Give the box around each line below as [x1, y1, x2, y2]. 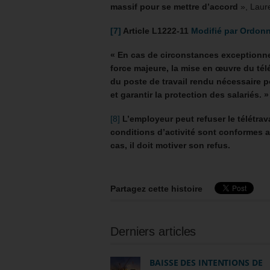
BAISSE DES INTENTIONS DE [149, 257, 263, 268]
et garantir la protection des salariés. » [110, 90, 269, 99]
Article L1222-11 [121, 26, 191, 36]
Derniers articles [110, 225, 196, 238]
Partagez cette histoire [110, 184, 202, 193]
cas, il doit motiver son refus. [110, 140, 230, 150]
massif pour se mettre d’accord [110, 2, 238, 11]
